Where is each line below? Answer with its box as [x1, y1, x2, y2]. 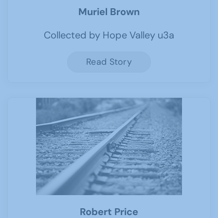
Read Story [86, 56, 132, 68]
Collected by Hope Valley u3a [44, 29, 174, 41]
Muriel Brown [78, 5, 140, 18]
